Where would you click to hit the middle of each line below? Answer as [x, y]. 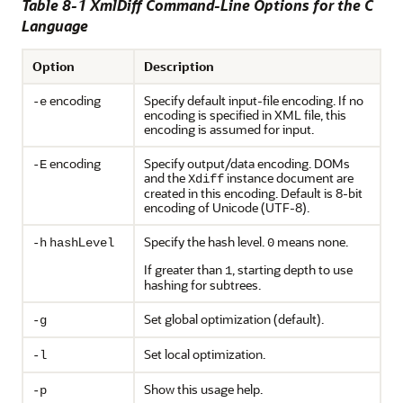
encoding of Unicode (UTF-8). [227, 207]
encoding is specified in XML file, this [245, 115]
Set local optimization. [205, 354]
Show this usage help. [203, 389]
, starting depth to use [292, 269]
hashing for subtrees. [202, 285]
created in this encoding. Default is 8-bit [253, 193]
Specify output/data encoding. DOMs [247, 163]
